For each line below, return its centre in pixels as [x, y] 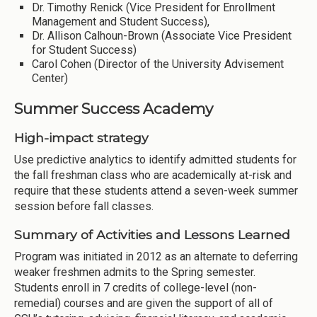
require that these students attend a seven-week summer [156, 191]
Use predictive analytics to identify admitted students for [155, 160]
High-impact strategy [81, 138]
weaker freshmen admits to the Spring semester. [136, 272]
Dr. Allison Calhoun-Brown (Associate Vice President [162, 36]
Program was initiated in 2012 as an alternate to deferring [156, 256]
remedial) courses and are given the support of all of [144, 303]
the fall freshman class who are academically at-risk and [153, 175]
